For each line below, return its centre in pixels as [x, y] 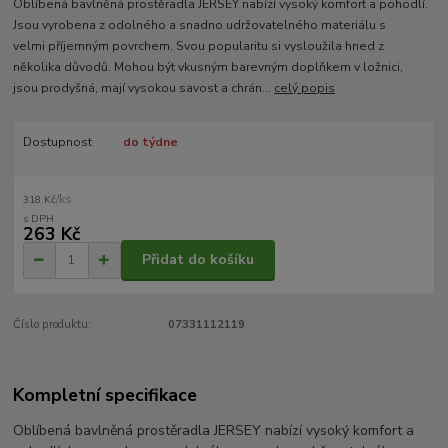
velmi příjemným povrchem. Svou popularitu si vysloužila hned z [199, 46]
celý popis [305, 88]
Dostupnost [57, 142]
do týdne [150, 142]
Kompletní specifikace [105, 395]
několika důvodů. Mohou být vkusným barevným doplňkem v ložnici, [208, 67]
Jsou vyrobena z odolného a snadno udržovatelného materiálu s [200, 25]
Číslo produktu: [52, 324]
